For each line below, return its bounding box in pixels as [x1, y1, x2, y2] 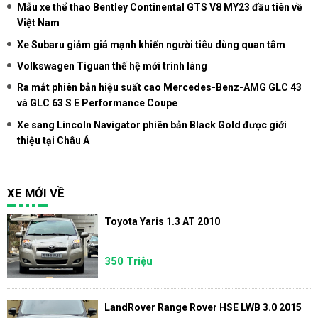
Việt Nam [17, 17, 60, 29]
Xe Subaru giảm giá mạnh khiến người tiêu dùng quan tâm [17, 38, 285, 50]
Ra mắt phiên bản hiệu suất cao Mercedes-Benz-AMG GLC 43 [17, 82, 302, 94]
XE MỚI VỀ [7, 186, 64, 201]
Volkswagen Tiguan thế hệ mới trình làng [17, 60, 207, 72]
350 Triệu [104, 255, 153, 268]
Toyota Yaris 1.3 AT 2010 [104, 215, 220, 227]
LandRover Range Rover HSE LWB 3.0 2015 [104, 301, 302, 313]
